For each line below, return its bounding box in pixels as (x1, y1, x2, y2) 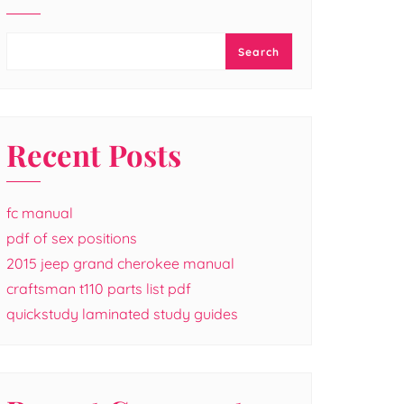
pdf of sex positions (6, 229, 137, 247)
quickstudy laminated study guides (6, 305, 238, 323)
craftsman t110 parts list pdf (6, 280, 191, 298)
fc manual (6, 204, 73, 222)
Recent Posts (6, 134, 181, 174)
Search (238, 45, 280, 59)
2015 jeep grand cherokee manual (6, 254, 234, 272)
